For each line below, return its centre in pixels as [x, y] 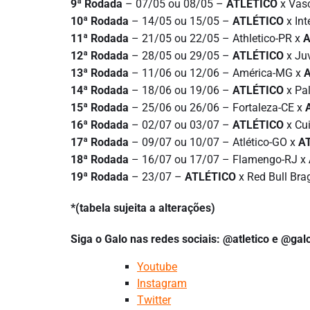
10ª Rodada [100, 21]
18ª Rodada [100, 159]
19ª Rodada [100, 176]
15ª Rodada [100, 107]
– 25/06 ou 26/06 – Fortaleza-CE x [217, 107]
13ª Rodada [100, 73]
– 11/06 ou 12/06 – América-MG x [216, 73]
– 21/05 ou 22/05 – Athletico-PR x [216, 38]
